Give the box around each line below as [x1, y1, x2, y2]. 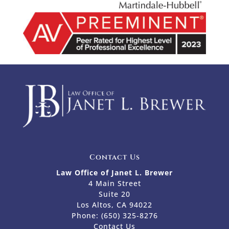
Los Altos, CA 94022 [77, 200, 152, 210]
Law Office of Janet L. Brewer [56, 168, 173, 178]
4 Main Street [88, 178, 141, 189]
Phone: [71, 211, 101, 221]
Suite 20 [99, 189, 130, 199]
